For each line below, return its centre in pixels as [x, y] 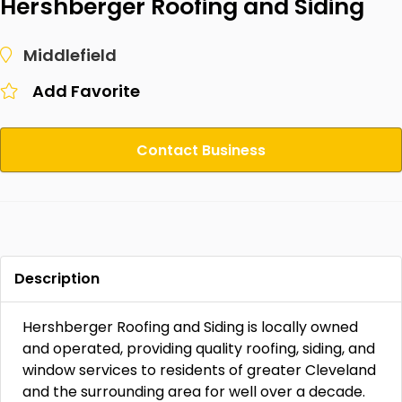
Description [57, 279]
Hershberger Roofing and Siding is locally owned [190, 327]
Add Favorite [86, 91]
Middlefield [70, 55]
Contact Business [201, 150]
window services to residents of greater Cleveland [199, 370]
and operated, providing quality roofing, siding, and [199, 349]
